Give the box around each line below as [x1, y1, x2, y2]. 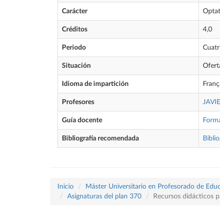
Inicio [57, 183, 74, 190]
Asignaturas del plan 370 [67, 193, 141, 200]
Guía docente [62, 117, 102, 124]
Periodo [62, 44, 86, 51]
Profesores [62, 99, 94, 106]
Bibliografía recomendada [62, 135, 139, 142]
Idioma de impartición [62, 81, 129, 87]
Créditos [62, 26, 87, 33]
